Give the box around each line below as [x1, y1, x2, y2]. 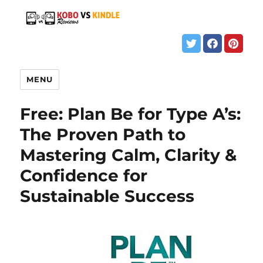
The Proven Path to [20, 124, 186, 144]
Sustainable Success [20, 186, 195, 206]
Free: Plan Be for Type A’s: [20, 103, 241, 124]
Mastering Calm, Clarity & [20, 144, 237, 165]
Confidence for [20, 165, 148, 186]
